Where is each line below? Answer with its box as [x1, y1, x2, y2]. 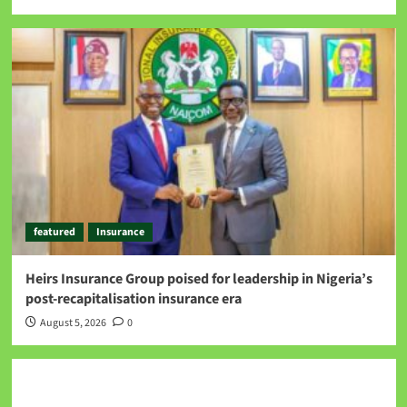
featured [33, 223, 75, 240]
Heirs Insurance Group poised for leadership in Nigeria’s [25, 268, 372, 289]
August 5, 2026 [39, 314, 106, 331]
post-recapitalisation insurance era [25, 288, 242, 309]
